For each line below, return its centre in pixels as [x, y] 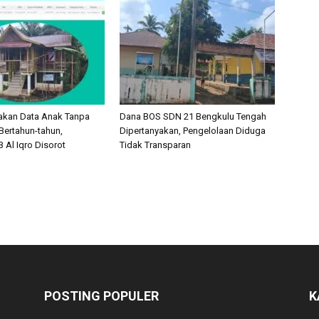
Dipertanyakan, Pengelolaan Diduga [193, 131]
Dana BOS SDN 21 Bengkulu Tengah [193, 116]
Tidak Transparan [155, 145]
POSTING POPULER [101, 296]
